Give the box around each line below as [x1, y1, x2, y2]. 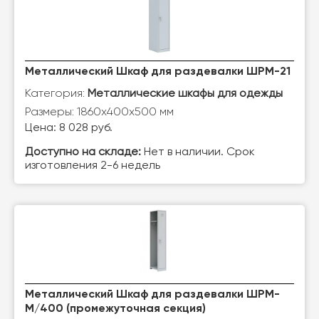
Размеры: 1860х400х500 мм [25, 105, 174, 118]
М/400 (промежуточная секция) [25, 303, 206, 315]
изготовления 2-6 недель [25, 160, 160, 172]
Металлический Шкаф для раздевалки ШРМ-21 [25, 66, 291, 78]
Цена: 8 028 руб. [25, 122, 113, 134]
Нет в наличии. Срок [141, 147, 255, 158]
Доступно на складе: [25, 147, 141, 158]
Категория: [25, 86, 88, 100]
